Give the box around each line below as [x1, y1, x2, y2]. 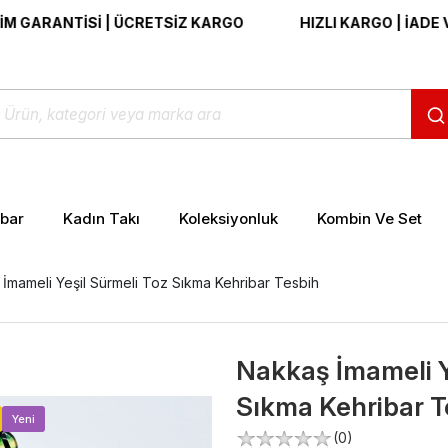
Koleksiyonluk [178, 208, 278, 228]
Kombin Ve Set [316, 208, 422, 228]
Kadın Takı [62, 208, 140, 228]
